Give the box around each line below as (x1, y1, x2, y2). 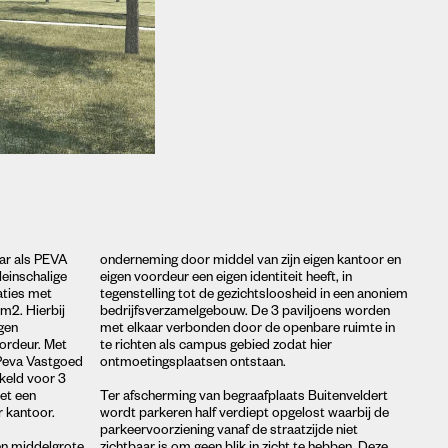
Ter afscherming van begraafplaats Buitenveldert (99, 390, 388, 406)
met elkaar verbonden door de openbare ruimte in (99, 322, 395, 338)
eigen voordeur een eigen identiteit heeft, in (99, 271, 352, 287)
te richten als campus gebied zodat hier (99, 339, 332, 355)
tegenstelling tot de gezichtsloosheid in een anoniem (99, 288, 408, 304)
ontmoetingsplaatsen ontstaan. (99, 356, 286, 372)
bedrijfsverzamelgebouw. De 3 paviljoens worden (99, 305, 390, 321)
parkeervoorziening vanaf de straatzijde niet (99, 424, 358, 440)
